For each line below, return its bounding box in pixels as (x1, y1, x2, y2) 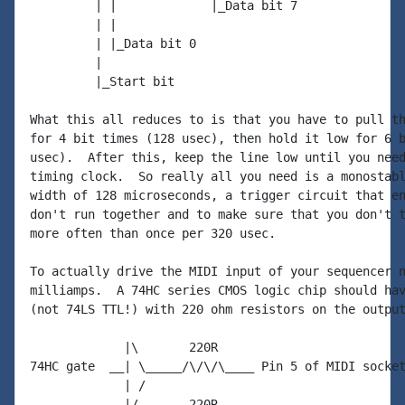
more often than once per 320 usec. (30, 226, 276, 240)
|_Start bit (30, 74, 174, 89)
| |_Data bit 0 (30, 36, 196, 51)
